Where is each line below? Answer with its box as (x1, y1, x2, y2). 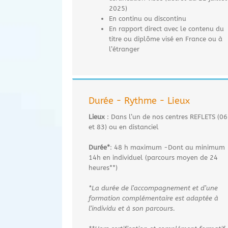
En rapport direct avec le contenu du (109, 24, 224, 33)
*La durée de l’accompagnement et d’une (89, 184, 218, 192)
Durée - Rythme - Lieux (89, 95, 190, 106)
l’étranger (109, 45, 139, 53)
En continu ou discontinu (109, 14, 186, 22)
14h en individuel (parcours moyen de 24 (89, 153, 218, 161)
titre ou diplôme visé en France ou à (109, 35, 222, 43)
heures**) (89, 163, 118, 172)
